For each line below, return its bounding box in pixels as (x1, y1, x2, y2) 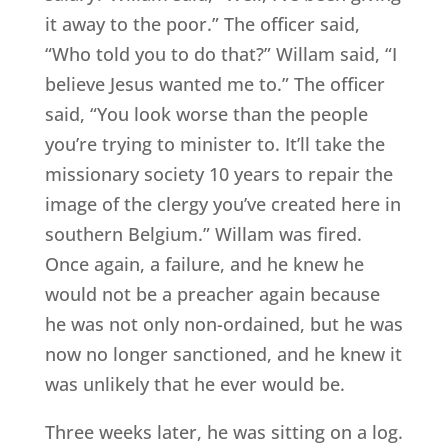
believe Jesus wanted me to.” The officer (44, 72, 385, 97)
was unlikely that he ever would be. (44, 372, 345, 397)
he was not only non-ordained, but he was (44, 312, 403, 337)
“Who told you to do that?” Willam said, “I (44, 42, 397, 67)
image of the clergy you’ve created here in (44, 192, 401, 217)
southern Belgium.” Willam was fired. (44, 222, 362, 247)
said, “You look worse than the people (44, 102, 368, 127)
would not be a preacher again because (44, 282, 380, 307)
